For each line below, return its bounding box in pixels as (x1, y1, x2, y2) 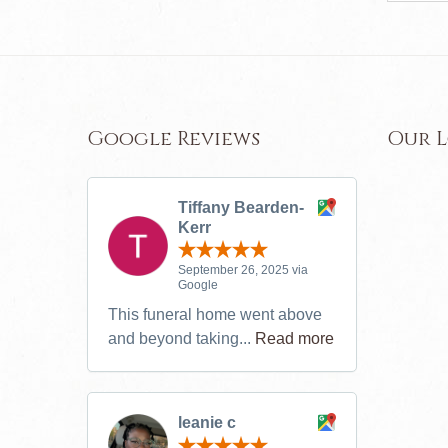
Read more (255, 330, 334, 348)
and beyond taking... (108, 330, 255, 348)
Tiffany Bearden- (178, 198, 304, 216)
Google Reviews (87, 124, 260, 152)
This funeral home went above (108, 306, 322, 324)
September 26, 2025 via (178, 263, 308, 278)
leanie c (178, 414, 236, 432)
